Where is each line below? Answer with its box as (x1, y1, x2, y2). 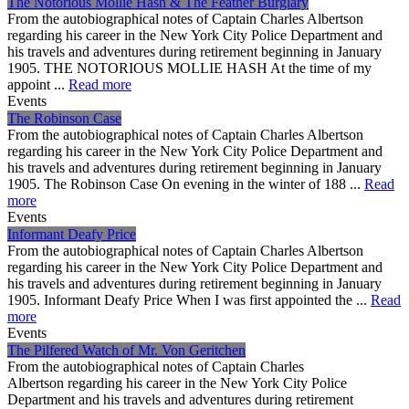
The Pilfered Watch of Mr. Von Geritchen (7, 341, 246, 358)
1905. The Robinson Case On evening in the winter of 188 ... (7, 175, 364, 192)
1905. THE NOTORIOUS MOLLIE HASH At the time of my (7, 59, 372, 76)
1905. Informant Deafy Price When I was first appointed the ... (7, 291, 371, 308)
